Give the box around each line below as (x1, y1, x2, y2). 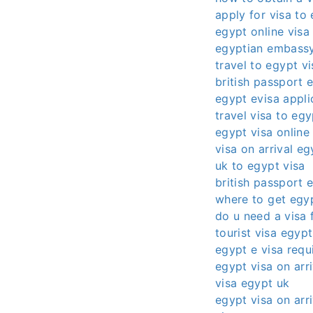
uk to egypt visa (215, 158, 305, 173)
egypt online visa (215, 24, 310, 38)
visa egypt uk (215, 275, 290, 290)
